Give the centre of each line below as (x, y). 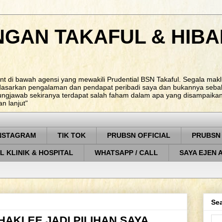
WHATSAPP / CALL (126, 153)
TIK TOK (72, 136)
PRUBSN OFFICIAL (139, 136)
